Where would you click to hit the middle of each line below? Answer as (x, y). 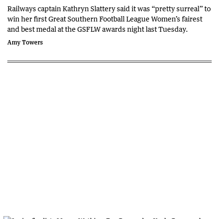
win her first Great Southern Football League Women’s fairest (105, 18)
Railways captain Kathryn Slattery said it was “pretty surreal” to (109, 8)
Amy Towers (25, 42)
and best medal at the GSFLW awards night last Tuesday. (98, 29)
